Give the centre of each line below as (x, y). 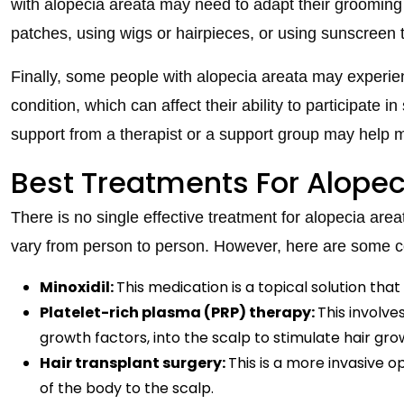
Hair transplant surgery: (134, 363)
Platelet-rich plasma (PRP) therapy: (179, 312)
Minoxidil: (78, 287)
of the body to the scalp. (127, 388)
